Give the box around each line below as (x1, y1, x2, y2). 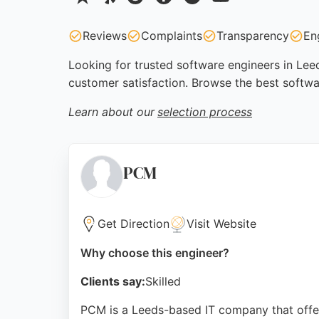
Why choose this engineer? (80, 246, 229, 260)
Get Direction (98, 216, 169, 231)
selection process (157, 105, 252, 119)
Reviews (83, 28, 127, 43)
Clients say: (80, 274, 145, 288)
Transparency (216, 28, 289, 43)
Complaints (141, 28, 202, 43)
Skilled (145, 274, 181, 288)
